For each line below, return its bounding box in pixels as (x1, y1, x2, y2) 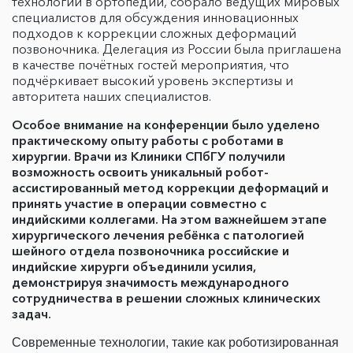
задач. (12, 306, 54, 321)
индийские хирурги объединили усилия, (12, 258, 256, 274)
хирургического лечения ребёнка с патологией (12, 227, 304, 243)
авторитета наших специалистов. (12, 88, 211, 104)
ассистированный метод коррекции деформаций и (12, 180, 329, 195)
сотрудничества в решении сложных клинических (12, 290, 321, 306)
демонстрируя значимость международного (12, 274, 289, 290)
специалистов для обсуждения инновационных (12, 9, 299, 25)
